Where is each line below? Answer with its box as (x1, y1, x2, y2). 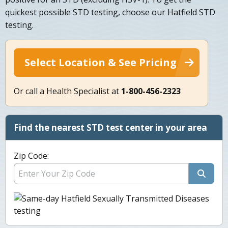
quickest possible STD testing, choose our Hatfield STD (5, 7, 215, 18)
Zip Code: (14, 150, 49, 162)
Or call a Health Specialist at (14, 85, 121, 97)
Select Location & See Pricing (24, 55, 177, 70)
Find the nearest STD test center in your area (14, 122, 207, 134)
